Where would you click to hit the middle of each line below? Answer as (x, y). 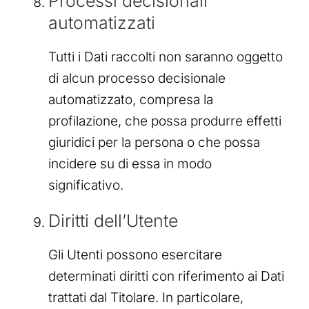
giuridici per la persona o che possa (154, 142)
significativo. (86, 185)
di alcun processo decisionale (137, 78)
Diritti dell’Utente (113, 220)
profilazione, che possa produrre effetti (165, 121)
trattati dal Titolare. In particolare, (146, 298)
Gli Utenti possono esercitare (135, 255)
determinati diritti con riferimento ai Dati (166, 277)
